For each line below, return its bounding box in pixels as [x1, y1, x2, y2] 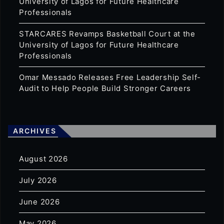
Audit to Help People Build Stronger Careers [19, 83, 191, 93]
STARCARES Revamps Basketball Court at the [19, 29, 195, 38]
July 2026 [19, 175, 57, 185]
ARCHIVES [13, 126, 56, 135]
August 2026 [19, 154, 68, 163]
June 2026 [19, 197, 60, 206]
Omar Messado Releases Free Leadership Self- [19, 72, 201, 82]
